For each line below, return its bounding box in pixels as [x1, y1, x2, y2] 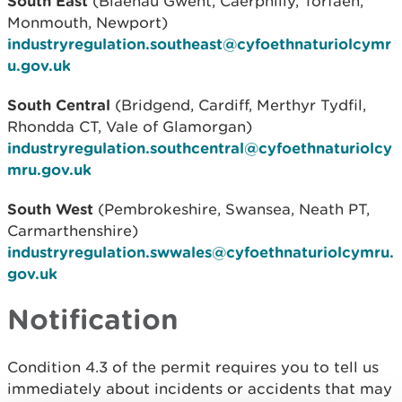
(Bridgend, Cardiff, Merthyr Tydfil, [110, 96, 366, 114]
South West [7, 200, 93, 217]
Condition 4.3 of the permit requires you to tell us [7, 358, 379, 376]
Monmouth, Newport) [7, 13, 168, 31]
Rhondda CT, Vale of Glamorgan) [7, 118, 252, 135]
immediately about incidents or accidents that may [7, 380, 392, 398]
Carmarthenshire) [7, 222, 138, 240]
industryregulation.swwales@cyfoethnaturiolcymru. [7, 243, 394, 260]
